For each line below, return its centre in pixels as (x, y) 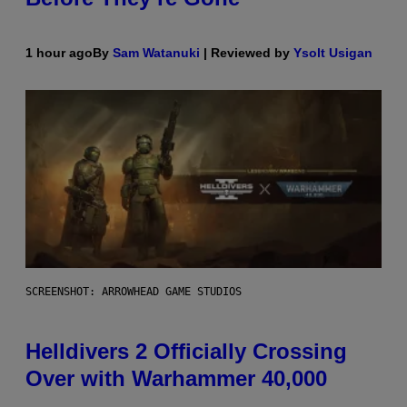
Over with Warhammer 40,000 (176, 378)
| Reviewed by (247, 52)
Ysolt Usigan (333, 52)
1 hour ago (59, 52)
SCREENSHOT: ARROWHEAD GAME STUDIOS (134, 291)
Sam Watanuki (156, 52)
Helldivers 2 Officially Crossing (186, 351)
